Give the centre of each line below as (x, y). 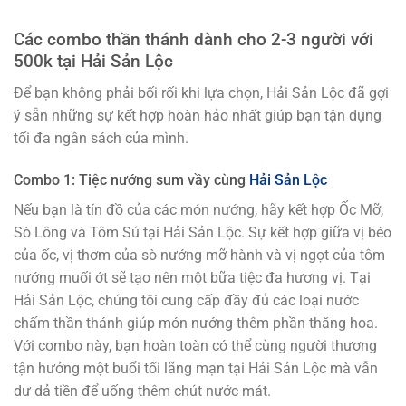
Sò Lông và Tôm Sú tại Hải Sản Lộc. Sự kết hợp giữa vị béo (203, 232)
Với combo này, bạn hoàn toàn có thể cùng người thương (195, 345)
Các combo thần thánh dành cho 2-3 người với (193, 40)
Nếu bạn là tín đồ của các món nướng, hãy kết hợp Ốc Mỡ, (198, 209)
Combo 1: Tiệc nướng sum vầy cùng (131, 179)
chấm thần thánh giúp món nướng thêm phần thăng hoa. (196, 323)
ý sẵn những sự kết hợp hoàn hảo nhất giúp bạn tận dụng (198, 115)
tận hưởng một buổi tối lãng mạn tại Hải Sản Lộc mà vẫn (196, 368)
